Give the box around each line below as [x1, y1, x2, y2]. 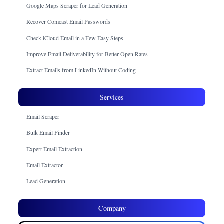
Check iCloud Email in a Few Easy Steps [26, 33, 124, 42]
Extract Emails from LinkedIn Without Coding [26, 66, 136, 74]
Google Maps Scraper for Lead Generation [26, 1, 128, 10]
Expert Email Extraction [26, 144, 83, 153]
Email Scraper [26, 112, 60, 121]
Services [100, 92, 124, 102]
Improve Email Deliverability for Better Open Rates [26, 49, 148, 58]
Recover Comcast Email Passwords [26, 17, 111, 26]
